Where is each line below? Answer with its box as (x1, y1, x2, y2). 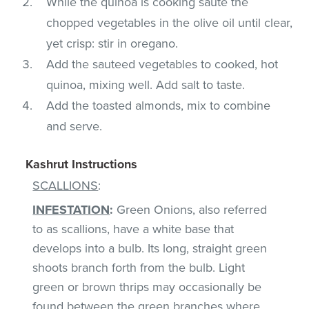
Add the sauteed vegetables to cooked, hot (46, 56, 279, 72)
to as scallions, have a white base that (32, 221, 235, 237)
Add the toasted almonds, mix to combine (46, 97, 271, 113)
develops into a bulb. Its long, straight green (32, 240, 268, 256)
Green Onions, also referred (113, 201, 268, 217)
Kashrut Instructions (26, 156, 138, 172)
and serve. (46, 118, 103, 134)
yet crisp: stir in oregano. (46, 35, 179, 51)
